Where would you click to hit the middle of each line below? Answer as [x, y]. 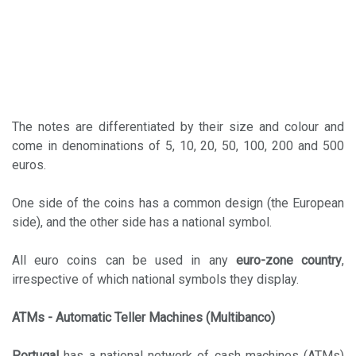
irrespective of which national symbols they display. [155, 279]
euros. [29, 164]
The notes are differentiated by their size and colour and [178, 126]
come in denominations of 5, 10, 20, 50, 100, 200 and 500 [178, 145]
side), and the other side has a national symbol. [142, 222]
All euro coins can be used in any [124, 260]
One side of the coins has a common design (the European [178, 203]
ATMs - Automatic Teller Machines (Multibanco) [143, 317]
